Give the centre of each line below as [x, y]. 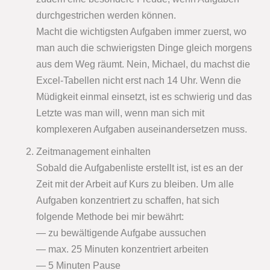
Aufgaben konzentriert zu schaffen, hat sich [128, 201]
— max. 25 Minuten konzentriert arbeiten [122, 250]
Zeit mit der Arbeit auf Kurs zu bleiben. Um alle [135, 184]
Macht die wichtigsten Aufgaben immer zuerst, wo [141, 32]
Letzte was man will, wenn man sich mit [120, 113]
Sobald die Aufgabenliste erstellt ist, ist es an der [140, 168]
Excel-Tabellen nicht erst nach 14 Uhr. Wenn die [139, 81]
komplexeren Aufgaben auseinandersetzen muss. [142, 130]
